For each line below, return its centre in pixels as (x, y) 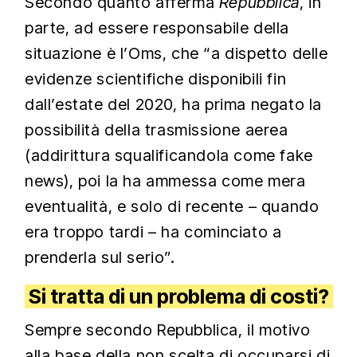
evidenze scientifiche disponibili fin (156, 79)
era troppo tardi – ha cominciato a (153, 232)
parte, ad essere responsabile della (157, 28)
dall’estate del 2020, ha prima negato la (174, 105)
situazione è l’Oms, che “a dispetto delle (177, 54)
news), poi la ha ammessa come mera (165, 181)
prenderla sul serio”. (100, 258)
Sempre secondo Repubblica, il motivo (168, 330)
